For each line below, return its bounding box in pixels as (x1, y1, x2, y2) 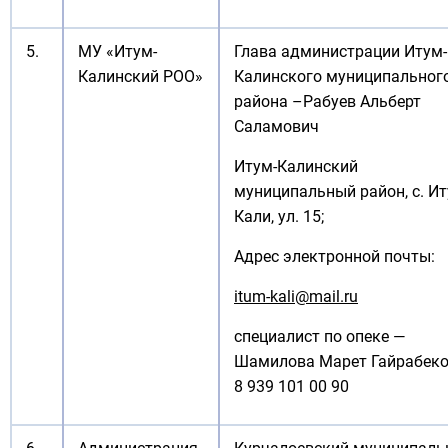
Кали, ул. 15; (234, 207, 324, 226)
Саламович (234, 117, 319, 136)
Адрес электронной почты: (234, 247, 435, 266)
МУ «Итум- (78, 42, 157, 61)
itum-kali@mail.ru (234, 287, 358, 306)
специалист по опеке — (234, 327, 406, 346)
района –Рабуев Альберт (234, 92, 421, 111)
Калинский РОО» (78, 67, 203, 86)
